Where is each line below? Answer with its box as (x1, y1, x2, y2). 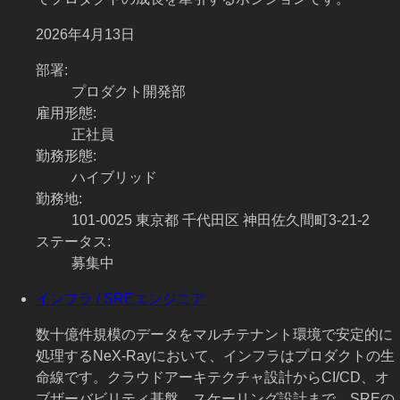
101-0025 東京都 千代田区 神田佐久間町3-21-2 (71, 212, 370, 229)
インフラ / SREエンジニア (36, 291, 205, 307)
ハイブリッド (71, 170, 157, 186)
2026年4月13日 (36, 27, 135, 43)
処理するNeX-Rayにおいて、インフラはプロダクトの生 (36, 348, 395, 364)
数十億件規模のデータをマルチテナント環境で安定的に (36, 327, 393, 343)
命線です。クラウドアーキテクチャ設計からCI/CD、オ (36, 370, 389, 386)
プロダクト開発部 (71, 84, 186, 100)
